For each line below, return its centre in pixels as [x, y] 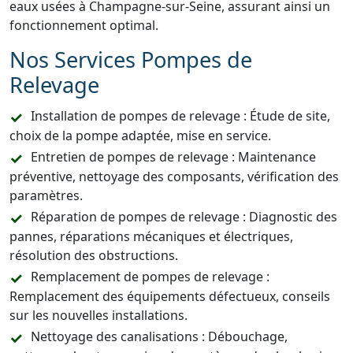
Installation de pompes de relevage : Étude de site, [180, 116]
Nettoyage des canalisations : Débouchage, [159, 336]
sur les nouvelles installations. [98, 315]
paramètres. [46, 195]
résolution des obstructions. [94, 255]
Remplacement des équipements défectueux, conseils [170, 296]
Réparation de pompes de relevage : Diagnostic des [184, 217]
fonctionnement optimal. [84, 25]
